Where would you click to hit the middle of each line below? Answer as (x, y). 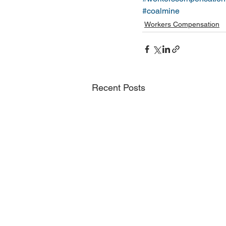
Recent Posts (119, 88)
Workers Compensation (182, 24)
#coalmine (161, 11)
